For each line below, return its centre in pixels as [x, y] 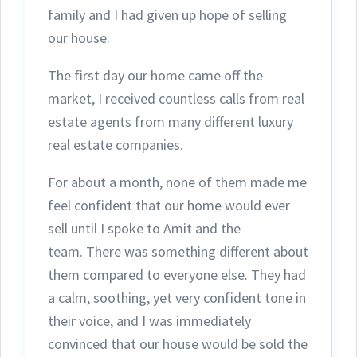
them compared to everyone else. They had [177, 275]
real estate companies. [117, 145]
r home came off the [203, 76]
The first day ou [95, 76]
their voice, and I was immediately [149, 321]
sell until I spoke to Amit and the [144, 229]
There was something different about [197, 252]
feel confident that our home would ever [169, 206]
